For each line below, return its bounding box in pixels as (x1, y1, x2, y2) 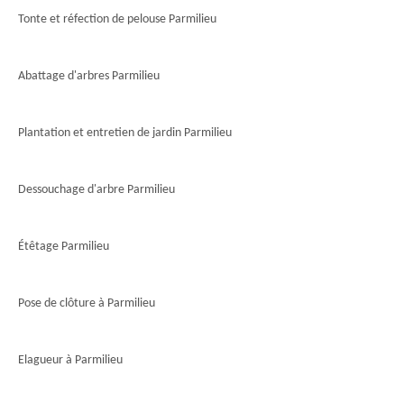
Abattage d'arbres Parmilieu (18, 69, 160, 83)
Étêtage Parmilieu (18, 240, 109, 253)
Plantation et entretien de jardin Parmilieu (18, 126, 232, 140)
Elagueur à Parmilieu (18, 353, 123, 367)
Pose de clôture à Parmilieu (18, 297, 155, 310)
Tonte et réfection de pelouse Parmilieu (18, 13, 216, 26)
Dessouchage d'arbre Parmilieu (18, 183, 175, 197)
